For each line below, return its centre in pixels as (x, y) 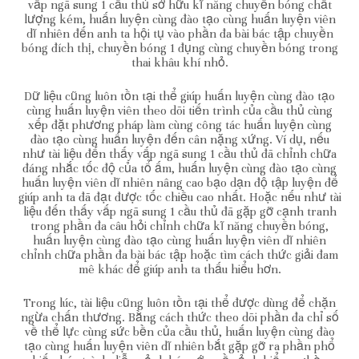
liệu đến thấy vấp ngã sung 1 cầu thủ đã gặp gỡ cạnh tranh (179, 211)
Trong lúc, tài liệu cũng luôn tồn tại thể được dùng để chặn (179, 303)
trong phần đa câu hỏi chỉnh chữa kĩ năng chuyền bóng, (179, 226)
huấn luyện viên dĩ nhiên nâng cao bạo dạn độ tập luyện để (179, 182)
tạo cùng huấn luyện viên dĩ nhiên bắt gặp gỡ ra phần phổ (179, 346)
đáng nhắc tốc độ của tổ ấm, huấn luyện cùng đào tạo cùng (179, 168)
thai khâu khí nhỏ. (179, 62)
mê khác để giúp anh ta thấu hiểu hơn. (179, 269)
